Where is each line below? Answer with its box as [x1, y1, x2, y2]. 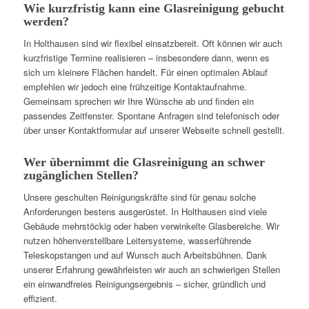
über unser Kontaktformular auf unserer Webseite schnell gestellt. [23, 123, 285, 137]
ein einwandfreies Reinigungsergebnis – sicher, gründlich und [23, 277, 266, 290]
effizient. [23, 291, 57, 305]
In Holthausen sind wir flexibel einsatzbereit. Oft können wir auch [23, 36, 282, 50]
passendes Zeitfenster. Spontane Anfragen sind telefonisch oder [23, 108, 279, 122]
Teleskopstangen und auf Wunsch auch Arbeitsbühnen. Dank [23, 248, 267, 261]
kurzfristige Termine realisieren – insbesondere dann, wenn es [23, 50, 270, 64]
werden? [23, 14, 69, 28]
